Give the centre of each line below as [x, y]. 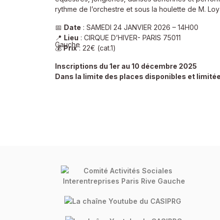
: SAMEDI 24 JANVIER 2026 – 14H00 [140, 27]
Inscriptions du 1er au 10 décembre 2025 [126, 66]
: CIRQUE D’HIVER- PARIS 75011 [130, 38]
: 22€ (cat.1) [96, 48]
